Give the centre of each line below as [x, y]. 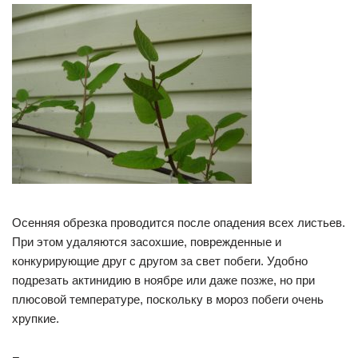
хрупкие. [36, 319]
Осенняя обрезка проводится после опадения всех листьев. [179, 223]
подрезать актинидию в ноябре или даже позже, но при [163, 280]
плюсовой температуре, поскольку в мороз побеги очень [168, 300]
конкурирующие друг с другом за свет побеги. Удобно [160, 261]
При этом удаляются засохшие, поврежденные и [147, 242]
